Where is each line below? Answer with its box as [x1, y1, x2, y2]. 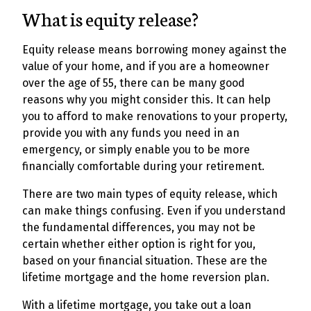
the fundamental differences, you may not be [22, 221, 255, 234]
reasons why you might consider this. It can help [22, 93, 271, 106]
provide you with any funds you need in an [22, 126, 239, 140]
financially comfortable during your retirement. [22, 160, 264, 173]
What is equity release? [22, 5, 199, 31]
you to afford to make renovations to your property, [22, 110, 287, 123]
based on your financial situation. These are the [22, 254, 267, 267]
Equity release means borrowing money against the [22, 43, 287, 56]
